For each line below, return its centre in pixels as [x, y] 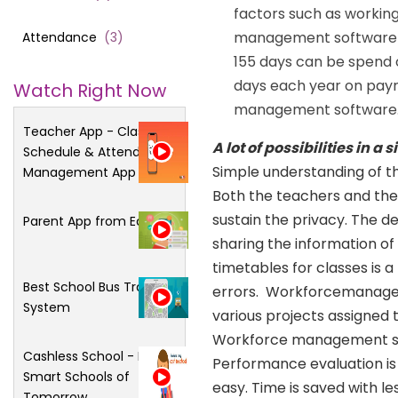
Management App [80, 172]
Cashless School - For [90, 357]
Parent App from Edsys [93, 221]
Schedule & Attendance [98, 151]
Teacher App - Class [88, 131]
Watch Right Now [90, 90]
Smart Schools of [76, 377]
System [47, 308]
